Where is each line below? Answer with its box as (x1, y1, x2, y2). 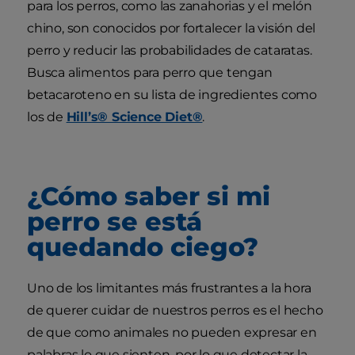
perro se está (27, 205, 202, 237)
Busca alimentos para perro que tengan (27, 64, 273, 80)
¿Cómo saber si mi (27, 180, 270, 212)
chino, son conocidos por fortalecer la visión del (27, 20, 316, 36)
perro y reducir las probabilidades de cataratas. (27, 42, 312, 58)
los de (27, 109, 67, 124)
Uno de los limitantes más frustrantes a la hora (27, 280, 311, 296)
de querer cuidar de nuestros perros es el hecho (27, 302, 323, 318)
